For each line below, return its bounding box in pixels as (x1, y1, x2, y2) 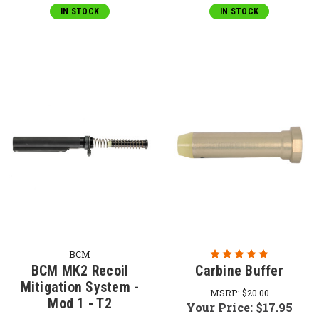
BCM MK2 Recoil (31, 262, 129, 279)
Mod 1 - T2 (48, 295, 112, 312)
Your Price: (186, 299, 256, 315)
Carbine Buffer (195, 262, 283, 279)
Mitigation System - (20, 278, 140, 296)
